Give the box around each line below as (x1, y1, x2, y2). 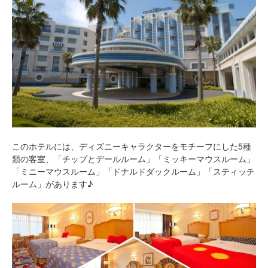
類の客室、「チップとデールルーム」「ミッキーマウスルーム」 (12, 152, 255, 165)
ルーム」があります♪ (12, 177, 93, 190)
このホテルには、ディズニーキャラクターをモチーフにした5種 (12, 139, 251, 152)
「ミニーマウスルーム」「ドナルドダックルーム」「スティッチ (12, 165, 255, 177)
